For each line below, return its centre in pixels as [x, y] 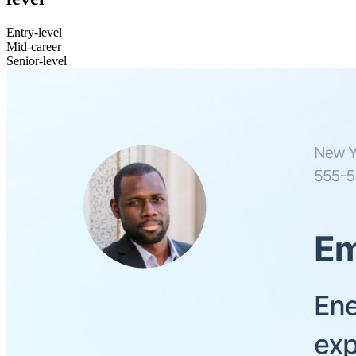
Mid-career [34, 46]
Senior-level [37, 60]
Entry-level [34, 32]
